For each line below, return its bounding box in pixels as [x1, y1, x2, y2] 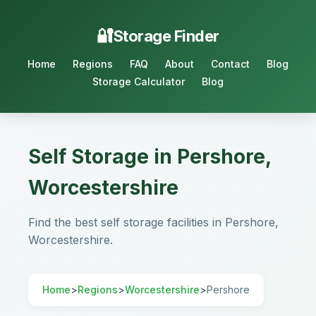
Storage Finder [113, 26, 219, 45]
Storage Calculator [92, 75, 185, 87]
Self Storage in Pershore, [28, 145, 271, 169]
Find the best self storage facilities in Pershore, [28, 215, 279, 229]
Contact [211, 58, 250, 70]
